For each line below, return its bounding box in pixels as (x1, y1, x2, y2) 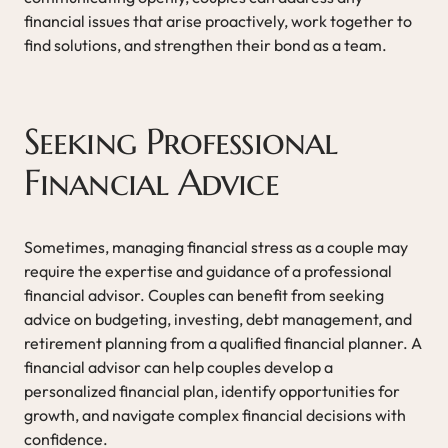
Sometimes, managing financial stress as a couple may (24, 236, 408, 257)
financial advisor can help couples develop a (24, 356, 333, 377)
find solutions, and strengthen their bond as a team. (24, 34, 387, 55)
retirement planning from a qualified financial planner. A (24, 332, 422, 353)
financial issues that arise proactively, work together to (24, 10, 412, 31)
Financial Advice (24, 159, 279, 205)
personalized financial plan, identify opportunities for (24, 380, 400, 401)
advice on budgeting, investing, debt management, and (24, 308, 412, 329)
